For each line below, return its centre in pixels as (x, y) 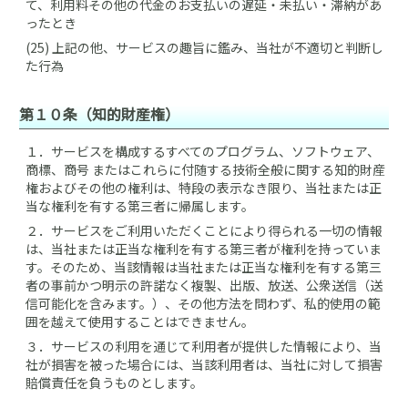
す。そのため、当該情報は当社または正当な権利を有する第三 (204, 267)
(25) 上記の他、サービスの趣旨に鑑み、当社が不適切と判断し (204, 47)
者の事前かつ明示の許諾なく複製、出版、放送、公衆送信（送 (204, 285)
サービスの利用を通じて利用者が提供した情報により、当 (216, 346)
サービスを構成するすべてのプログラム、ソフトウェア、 (215, 151)
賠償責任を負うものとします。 (114, 382)
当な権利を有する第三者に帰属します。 (140, 206)
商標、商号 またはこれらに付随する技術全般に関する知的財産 (205, 169)
